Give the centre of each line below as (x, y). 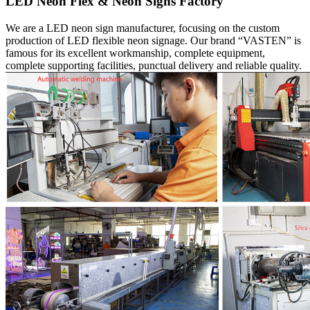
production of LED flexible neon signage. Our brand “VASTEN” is (153, 40)
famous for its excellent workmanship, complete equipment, (135, 53)
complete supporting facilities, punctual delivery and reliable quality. (154, 65)
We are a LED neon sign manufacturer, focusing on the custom (143, 28)
